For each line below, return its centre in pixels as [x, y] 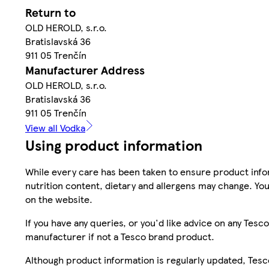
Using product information [114, 144]
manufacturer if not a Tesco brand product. [120, 236]
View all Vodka [55, 127]
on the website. [59, 199]
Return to [50, 12]
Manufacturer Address [85, 70]
